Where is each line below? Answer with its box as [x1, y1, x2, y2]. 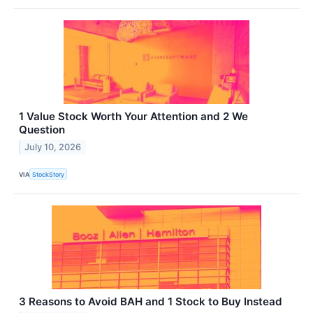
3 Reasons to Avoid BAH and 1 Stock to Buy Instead [19, 295, 282, 309]
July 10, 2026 [24, 142, 82, 153]
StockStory [32, 170, 65, 178]
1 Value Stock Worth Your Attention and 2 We [19, 110, 248, 124]
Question [19, 123, 65, 137]
